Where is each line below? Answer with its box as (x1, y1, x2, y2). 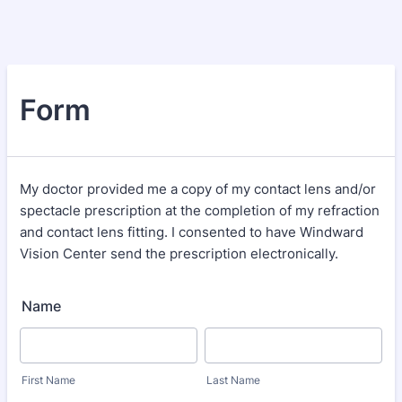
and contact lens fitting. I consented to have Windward (20, 223, 363, 240)
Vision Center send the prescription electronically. (20, 245, 338, 262)
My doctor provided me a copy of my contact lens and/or (20, 180, 376, 197)
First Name (22, 373, 75, 387)
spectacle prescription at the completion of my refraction (20, 202, 380, 219)
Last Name (206, 373, 260, 387)
